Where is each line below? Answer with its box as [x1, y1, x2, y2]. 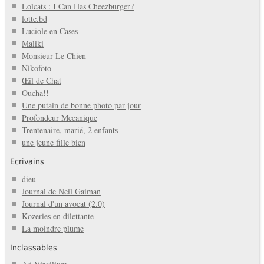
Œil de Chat [21, 75, 61, 87]
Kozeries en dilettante [21, 210, 94, 222]
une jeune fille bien [21, 137, 85, 148]
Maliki [21, 38, 44, 49]
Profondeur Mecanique [21, 112, 97, 124]
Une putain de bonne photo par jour [21, 100, 141, 111]
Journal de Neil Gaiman [21, 185, 101, 197]
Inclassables [9, 242, 57, 252]
